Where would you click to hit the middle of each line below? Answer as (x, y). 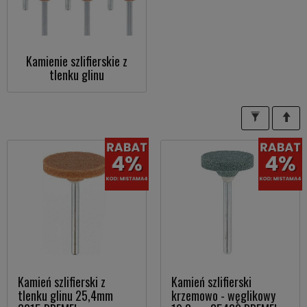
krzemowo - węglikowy (223, 295)
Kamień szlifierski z (62, 282)
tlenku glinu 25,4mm (65, 295)
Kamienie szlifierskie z (77, 61)
